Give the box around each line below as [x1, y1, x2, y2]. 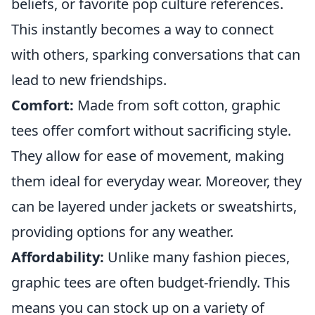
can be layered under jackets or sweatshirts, [11, 197, 297, 216]
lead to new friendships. [11, 70, 167, 89]
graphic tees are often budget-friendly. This [11, 273, 290, 292]
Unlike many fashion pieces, [104, 247, 290, 266]
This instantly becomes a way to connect [11, 20, 274, 39]
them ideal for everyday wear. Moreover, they [11, 172, 302, 191]
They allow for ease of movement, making [11, 146, 284, 165]
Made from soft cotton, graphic [74, 96, 281, 115]
